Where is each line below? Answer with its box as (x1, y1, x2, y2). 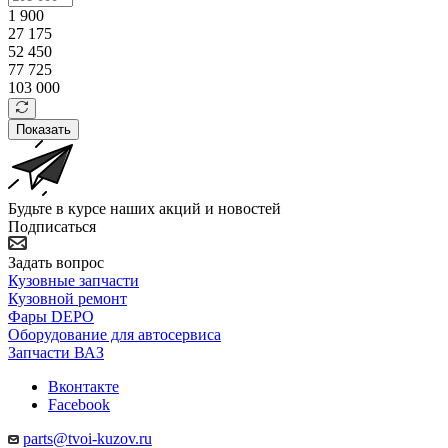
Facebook (48, 395, 110, 413)
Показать (16, 121, 71, 137)
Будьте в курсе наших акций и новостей (8, 199, 281, 217)
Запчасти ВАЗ (8, 343, 104, 361)
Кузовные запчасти (8, 271, 139, 289)
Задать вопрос (8, 253, 104, 271)
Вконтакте (48, 377, 119, 395)
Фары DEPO (8, 307, 94, 325)
